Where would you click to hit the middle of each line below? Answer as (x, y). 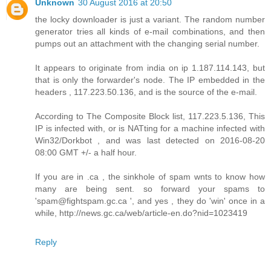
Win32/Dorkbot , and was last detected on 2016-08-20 (150, 140)
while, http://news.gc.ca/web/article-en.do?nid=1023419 (141, 213)
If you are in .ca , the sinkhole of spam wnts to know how (150, 176)
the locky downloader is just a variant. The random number (150, 19)
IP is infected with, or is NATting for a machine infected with (150, 128)
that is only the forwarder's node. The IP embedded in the (150, 80)
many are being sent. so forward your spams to (150, 188)
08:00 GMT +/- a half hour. (86, 152)
